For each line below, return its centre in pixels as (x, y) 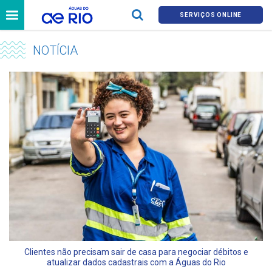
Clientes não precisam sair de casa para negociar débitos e (136, 252)
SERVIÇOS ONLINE (211, 15)
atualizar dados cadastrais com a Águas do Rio (136, 262)
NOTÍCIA (55, 51)
